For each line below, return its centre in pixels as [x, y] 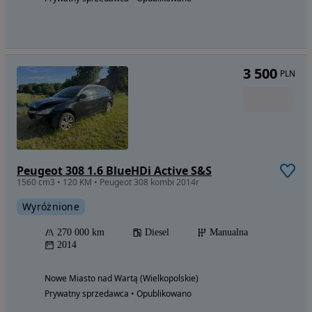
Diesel [157, 232]
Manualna [229, 232]
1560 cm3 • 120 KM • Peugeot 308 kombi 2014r [108, 182]
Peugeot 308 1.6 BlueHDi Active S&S [114, 170]
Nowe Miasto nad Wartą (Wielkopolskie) [122, 278]
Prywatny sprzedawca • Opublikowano [118, 293]
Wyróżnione [51, 206]
